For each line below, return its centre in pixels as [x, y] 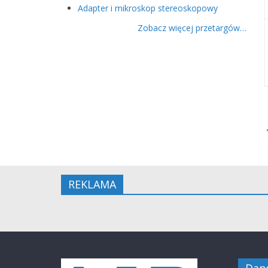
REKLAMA [92, 184]
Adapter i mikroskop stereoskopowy [148, 8]
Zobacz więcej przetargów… [192, 28]
